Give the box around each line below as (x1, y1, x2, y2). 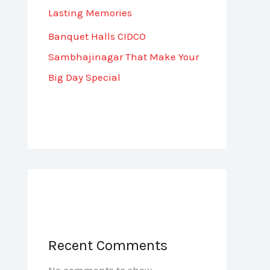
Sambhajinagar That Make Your (48, 50, 199, 63)
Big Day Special (48, 71, 121, 83)
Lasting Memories (48, 7, 132, 19)
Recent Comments (48, 236, 168, 254)
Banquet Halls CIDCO (48, 30, 146, 42)
